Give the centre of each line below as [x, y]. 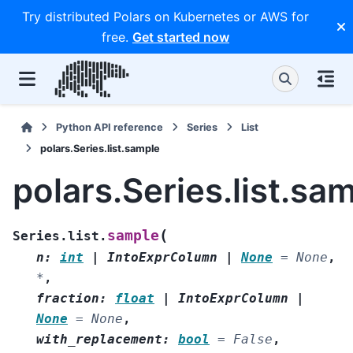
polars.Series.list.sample [100, 149]
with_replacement [99, 339]
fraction [68, 298]
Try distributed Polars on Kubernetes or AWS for [165, 17]
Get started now [181, 37]
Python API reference [110, 127]
